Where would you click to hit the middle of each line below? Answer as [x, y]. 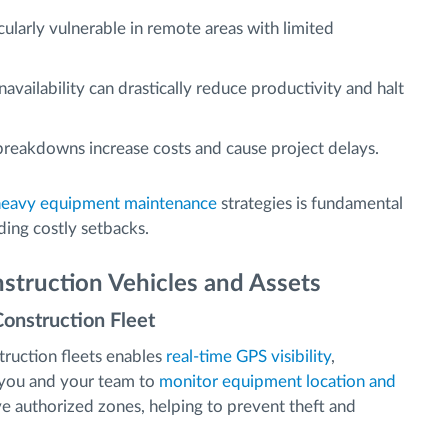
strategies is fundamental [310, 203]
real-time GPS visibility [246, 356]
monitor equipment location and [277, 381]
